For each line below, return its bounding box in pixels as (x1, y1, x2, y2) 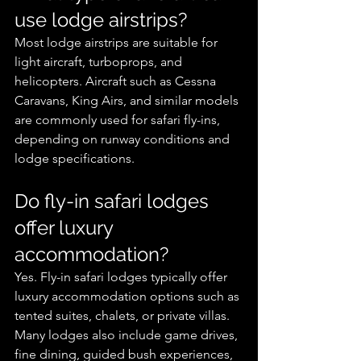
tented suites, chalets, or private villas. (15, 308, 233, 324)
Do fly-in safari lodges (15, 189, 214, 214)
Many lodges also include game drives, (15, 327, 241, 343)
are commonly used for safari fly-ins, (15, 112, 223, 128)
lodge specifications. (15, 151, 135, 167)
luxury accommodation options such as (15, 288, 243, 305)
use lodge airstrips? (15, 8, 187, 32)
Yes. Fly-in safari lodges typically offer (15, 269, 230, 285)
